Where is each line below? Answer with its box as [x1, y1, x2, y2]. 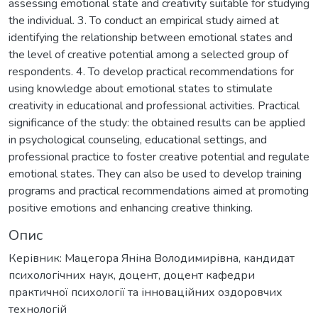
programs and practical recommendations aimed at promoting [9, 182, 309, 199]
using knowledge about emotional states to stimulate [9, 80, 273, 97]
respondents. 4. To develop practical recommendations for [9, 63, 294, 79]
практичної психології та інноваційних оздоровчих [9, 284, 283, 300]
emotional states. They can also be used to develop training [9, 165, 302, 182]
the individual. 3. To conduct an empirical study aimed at [9, 12, 279, 28]
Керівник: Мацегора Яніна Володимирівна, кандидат [9, 250, 295, 266]
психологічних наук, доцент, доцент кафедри [9, 267, 255, 283]
